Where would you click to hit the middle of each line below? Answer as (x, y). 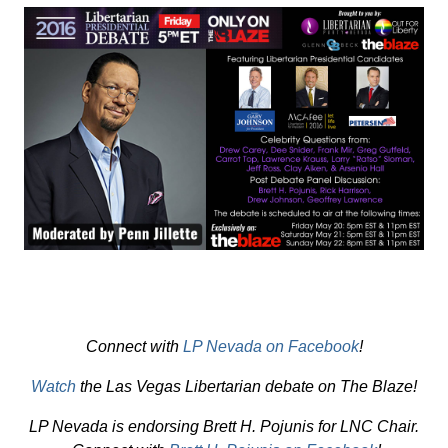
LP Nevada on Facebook (270, 347)
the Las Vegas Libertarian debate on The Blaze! (246, 387)
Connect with (134, 347)
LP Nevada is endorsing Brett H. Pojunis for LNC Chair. (224, 427)
